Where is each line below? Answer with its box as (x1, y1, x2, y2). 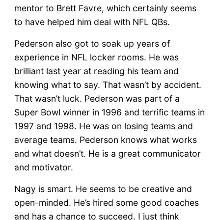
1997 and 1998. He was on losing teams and (14, 120, 193, 131)
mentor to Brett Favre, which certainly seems (14, 2, 196, 13)
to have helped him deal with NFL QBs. (14, 16, 170, 27)
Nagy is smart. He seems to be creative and (14, 183, 192, 194)
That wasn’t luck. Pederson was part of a (14, 93, 180, 104)
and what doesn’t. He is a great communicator (14, 148, 201, 159)
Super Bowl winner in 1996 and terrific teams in (14, 107, 205, 117)
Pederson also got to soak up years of (14, 38, 170, 49)
